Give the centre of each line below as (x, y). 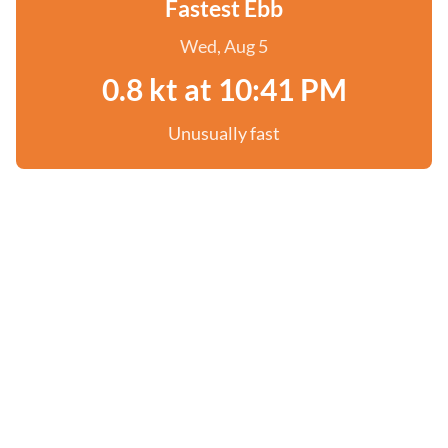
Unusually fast (224, 133)
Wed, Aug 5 (224, 46)
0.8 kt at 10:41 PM (224, 89)
